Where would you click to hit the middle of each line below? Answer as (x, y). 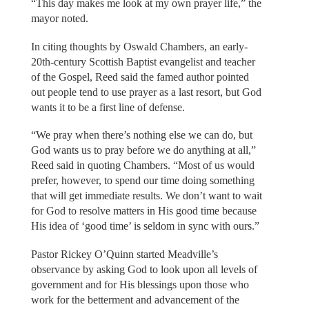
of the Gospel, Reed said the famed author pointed (140, 77)
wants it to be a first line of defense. (108, 107)
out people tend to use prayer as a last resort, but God (146, 92)
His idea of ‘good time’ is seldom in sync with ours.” (145, 226)
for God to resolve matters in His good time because (143, 211)
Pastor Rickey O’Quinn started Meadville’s (124, 254)
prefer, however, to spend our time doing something (142, 181)
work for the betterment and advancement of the (135, 299)
